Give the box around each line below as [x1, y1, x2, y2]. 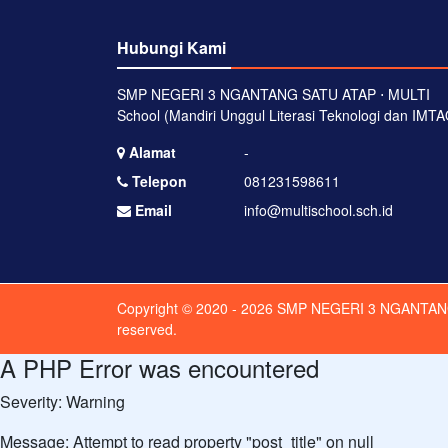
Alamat [125, 142, 176, 162]
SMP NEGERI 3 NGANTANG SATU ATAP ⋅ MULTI [117, 84, 430, 104]
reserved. [117, 319, 177, 339]
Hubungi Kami [117, 36, 226, 59]
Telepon [128, 171, 187, 191]
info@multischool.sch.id [243, 200, 393, 220]
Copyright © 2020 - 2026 [117, 298, 273, 318]
